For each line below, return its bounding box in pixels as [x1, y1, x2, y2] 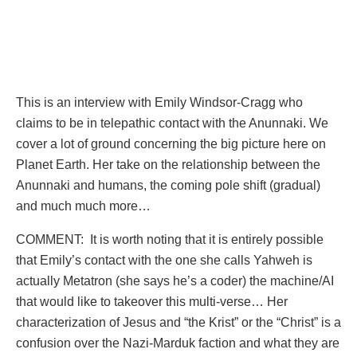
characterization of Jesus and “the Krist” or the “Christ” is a [16, 315, 341, 329]
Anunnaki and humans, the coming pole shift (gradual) [16, 178, 320, 192]
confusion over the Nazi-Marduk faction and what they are [16, 335, 339, 350]
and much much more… [16, 198, 151, 213]
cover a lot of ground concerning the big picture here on [16, 136, 326, 151]
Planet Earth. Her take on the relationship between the [16, 157, 320, 171]
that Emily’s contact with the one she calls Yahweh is [16, 253, 312, 267]
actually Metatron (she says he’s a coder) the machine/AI [16, 273, 334, 288]
